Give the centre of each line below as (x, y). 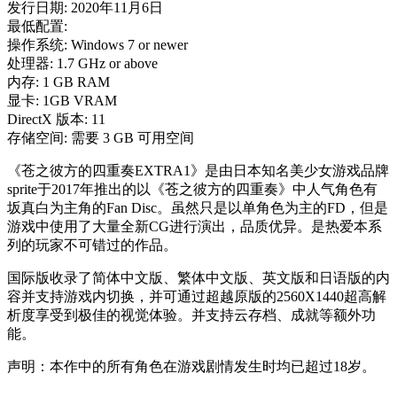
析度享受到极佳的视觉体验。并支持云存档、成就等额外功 (191, 315)
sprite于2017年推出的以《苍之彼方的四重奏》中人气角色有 (192, 189)
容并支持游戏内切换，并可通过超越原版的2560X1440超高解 (197, 296)
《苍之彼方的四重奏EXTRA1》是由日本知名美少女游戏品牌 (198, 171)
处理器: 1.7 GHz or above (82, 63)
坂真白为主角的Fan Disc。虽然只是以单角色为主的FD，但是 (198, 208)
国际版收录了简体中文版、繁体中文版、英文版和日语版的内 (198, 278)
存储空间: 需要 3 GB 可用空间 (101, 138)
